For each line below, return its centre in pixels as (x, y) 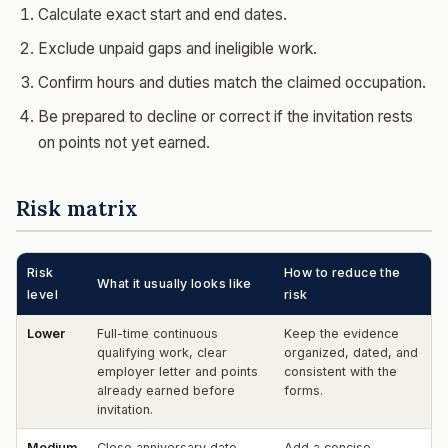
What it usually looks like (174, 283)
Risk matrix (77, 208)
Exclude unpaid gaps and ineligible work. (177, 48)
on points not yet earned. (124, 142)
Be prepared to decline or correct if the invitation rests (225, 116)
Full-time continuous (157, 333)
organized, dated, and (351, 352)
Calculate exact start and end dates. (162, 14)
